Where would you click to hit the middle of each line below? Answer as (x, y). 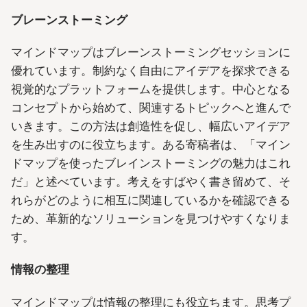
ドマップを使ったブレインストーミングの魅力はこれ (151, 163)
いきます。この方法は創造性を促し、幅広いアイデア (151, 126)
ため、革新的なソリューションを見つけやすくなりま (151, 219)
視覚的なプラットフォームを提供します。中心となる (151, 89)
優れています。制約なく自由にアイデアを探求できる (151, 71)
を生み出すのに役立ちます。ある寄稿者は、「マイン (151, 145)
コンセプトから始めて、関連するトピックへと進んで (151, 108)
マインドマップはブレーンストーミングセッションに (151, 52)
